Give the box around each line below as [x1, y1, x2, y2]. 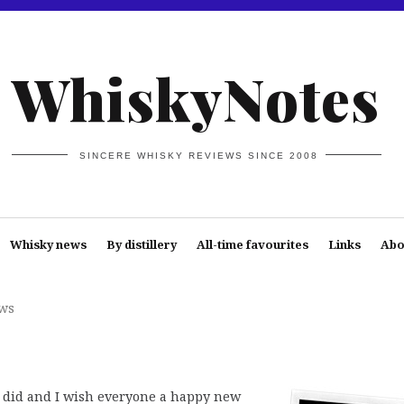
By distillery [106, 236, 177, 252]
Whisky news [9, 236, 87, 252]
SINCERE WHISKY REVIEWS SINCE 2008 [79, 150, 319, 161]
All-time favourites [196, 236, 308, 252]
